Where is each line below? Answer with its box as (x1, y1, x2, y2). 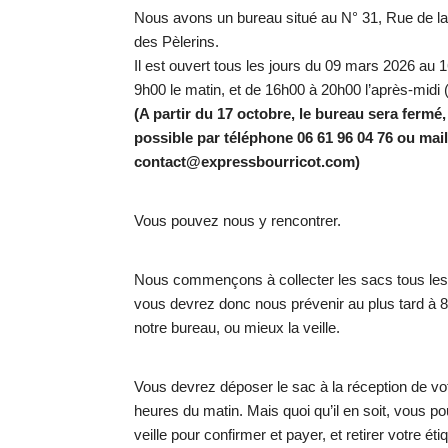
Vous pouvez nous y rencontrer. (134, 211, 342, 229)
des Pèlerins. (134, 32, 220, 50)
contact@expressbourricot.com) (134, 152, 361, 170)
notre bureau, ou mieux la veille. (134, 318, 341, 336)
